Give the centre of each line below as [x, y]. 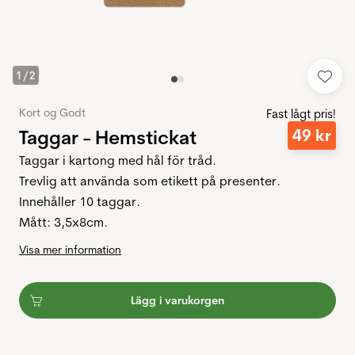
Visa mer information [70, 250]
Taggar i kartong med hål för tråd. [118, 160]
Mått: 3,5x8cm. [63, 222]
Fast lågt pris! [301, 114]
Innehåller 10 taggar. [80, 202]
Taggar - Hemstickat [108, 137]
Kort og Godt [52, 113]
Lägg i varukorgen [177, 301]
